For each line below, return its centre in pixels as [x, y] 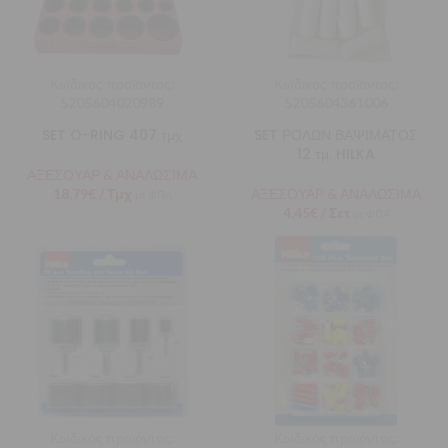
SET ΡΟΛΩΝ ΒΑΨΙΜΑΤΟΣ [336, 135]
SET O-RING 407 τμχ [112, 135]
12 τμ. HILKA [336, 154]
